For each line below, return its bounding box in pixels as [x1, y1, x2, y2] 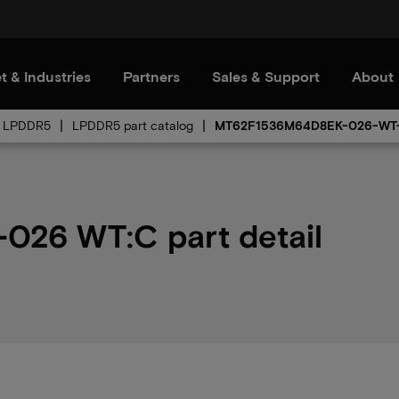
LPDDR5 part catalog [72, 118, 193, 133]
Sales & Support [212, 68, 320, 85]
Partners [123, 68, 180, 85]
